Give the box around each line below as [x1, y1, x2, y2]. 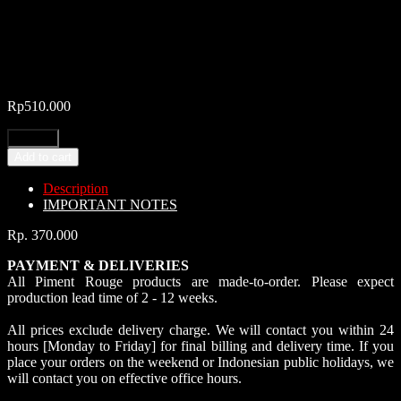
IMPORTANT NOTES [43, 196, 177, 212]
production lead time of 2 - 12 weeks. [7, 289, 218, 305]
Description [43, 180, 108, 196]
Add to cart [14, 149, 72, 164]
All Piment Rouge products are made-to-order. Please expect [7, 273, 394, 289]
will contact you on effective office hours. [7, 370, 242, 386]
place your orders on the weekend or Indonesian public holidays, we [7, 354, 394, 370]
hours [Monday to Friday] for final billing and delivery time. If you [7, 337, 394, 354]
